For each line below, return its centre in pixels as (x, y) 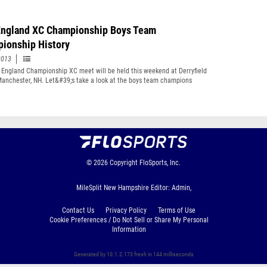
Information (129, 229)
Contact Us (78, 210)
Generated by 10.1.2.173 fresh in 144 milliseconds (133, 254)
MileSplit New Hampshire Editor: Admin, (133, 188)
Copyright (124, 163)
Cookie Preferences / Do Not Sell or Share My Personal (129, 220)
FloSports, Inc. (160, 163)
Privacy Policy (126, 210)
